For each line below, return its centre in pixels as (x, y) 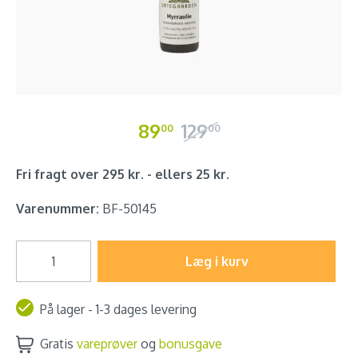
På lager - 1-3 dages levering (118, 309)
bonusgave (191, 344)
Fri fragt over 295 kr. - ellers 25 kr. (123, 174)
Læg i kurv (217, 261)
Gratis (58, 344)
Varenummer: (58, 209)
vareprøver (107, 344)
